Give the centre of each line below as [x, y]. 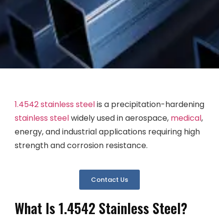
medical [186, 118]
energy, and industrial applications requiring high [107, 132]
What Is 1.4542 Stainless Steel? [101, 208]
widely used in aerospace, [120, 118]
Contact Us [109, 179]
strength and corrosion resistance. [81, 146]
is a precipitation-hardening [150, 105]
